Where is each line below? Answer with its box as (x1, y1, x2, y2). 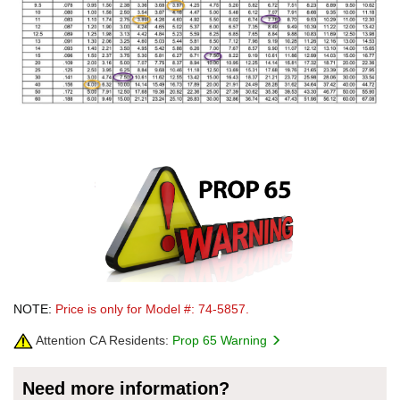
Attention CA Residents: (33, 332, 169, 347)
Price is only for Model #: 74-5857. (55, 301, 249, 316)
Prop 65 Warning (172, 332, 271, 347)
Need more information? (22, 378, 229, 398)
